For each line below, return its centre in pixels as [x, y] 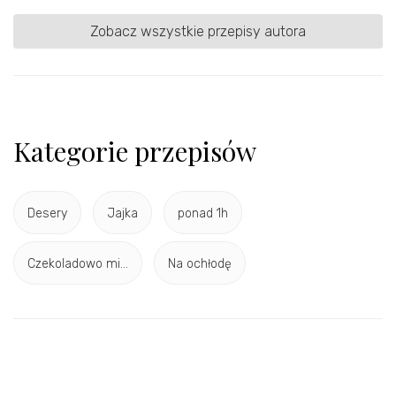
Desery [47, 213]
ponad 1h [203, 213]
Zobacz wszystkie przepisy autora [198, 32]
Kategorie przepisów [135, 152]
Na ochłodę [200, 263]
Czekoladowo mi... [78, 263]
